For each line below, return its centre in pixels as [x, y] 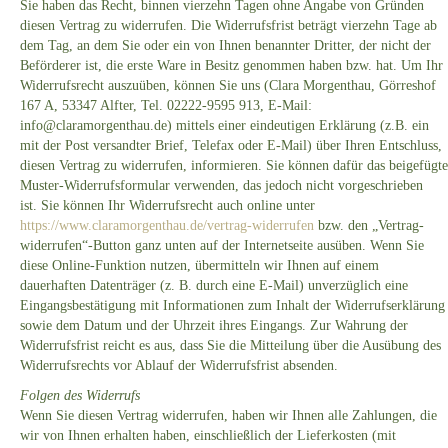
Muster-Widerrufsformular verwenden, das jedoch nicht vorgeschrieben [221, 186]
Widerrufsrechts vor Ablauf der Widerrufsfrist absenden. [179, 366]
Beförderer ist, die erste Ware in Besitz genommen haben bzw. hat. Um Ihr [231, 66]
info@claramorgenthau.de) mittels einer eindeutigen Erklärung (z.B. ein [224, 126]
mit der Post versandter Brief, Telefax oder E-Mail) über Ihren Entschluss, [231, 146]
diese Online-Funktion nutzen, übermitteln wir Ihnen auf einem [199, 266]
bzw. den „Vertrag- [369, 226]
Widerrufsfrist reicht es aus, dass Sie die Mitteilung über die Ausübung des [230, 346]
